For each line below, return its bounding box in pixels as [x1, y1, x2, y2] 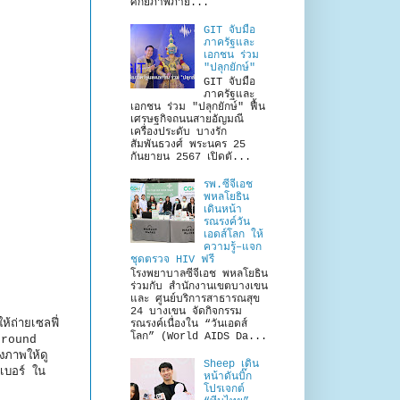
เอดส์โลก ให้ [203, 228, 263, 241]
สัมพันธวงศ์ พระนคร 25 [130, 138, 246, 152]
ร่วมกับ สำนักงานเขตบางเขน [130, 280, 268, 294]
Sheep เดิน [203, 358, 259, 371]
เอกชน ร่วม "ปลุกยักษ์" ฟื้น [130, 101, 265, 114]
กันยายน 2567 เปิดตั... [130, 151, 251, 164]
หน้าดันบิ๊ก [203, 371, 252, 384]
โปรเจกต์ [203, 383, 245, 396]
